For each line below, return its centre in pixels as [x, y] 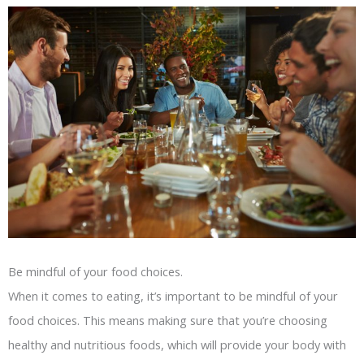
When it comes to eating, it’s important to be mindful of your [173, 295]
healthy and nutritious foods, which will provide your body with [177, 344]
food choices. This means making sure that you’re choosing [168, 320]
